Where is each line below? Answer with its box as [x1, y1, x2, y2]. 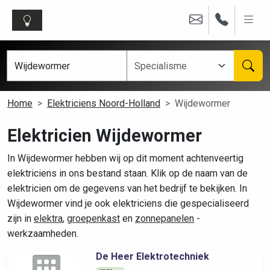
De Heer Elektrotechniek [95, 251, 209, 262]
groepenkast [67, 213, 120, 224]
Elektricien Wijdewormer [7, 125, 202, 146]
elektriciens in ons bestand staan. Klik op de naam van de [7, 168, 248, 179]
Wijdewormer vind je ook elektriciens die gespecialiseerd [7, 198, 249, 209]
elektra [34, 213, 63, 224]
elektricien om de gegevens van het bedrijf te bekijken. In [7, 183, 247, 194]
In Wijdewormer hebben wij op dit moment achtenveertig [7, 152, 243, 164]
